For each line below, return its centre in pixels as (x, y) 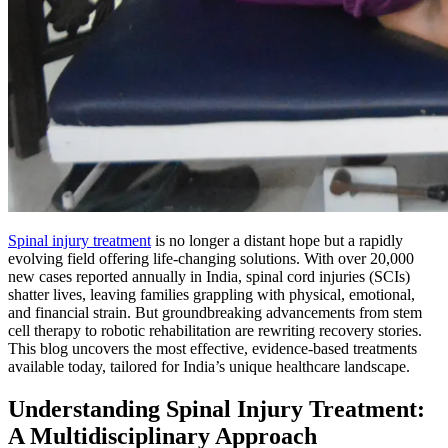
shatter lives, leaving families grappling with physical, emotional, (211, 294)
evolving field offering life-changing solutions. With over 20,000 (211, 258)
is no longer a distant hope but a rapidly (277, 240)
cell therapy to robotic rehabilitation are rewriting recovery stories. (215, 330)
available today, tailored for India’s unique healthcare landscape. (209, 366)
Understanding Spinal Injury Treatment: (216, 408)
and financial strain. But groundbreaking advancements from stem (215, 312)
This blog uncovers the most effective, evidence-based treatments (212, 348)
